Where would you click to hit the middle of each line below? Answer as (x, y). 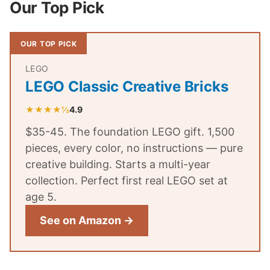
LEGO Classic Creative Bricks (127, 86)
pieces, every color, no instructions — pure (134, 148)
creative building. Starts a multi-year (118, 164)
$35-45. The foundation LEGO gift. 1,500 (130, 132)
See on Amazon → (87, 220)
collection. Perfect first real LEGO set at (127, 181)
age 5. (41, 197)
